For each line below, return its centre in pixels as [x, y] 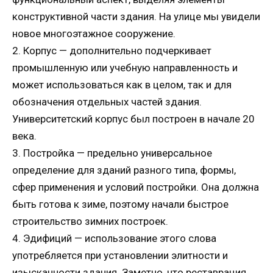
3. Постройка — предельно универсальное [112, 153]
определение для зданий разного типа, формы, [124, 170]
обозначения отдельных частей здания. [107, 101]
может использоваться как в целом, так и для [122, 84]
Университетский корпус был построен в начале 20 [133, 119]
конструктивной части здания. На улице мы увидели [136, 16]
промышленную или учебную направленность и [125, 67]
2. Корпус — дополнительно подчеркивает [112, 50]
